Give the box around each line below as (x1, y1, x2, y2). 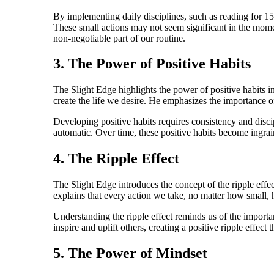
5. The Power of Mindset (53, 245, 207, 262)
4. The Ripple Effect (53, 150, 179, 167)
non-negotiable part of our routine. (53, 32, 185, 43)
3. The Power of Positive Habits (53, 56, 251, 72)
